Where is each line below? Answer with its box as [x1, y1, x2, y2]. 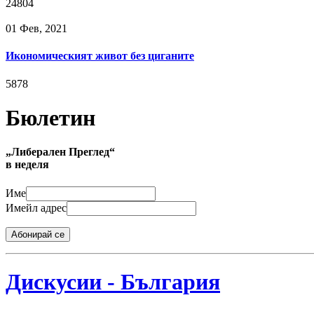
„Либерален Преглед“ [6, 146, 115, 158]
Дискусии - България [6, 269, 220, 295]
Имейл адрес [6, 201, 67, 214]
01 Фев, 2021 [6, 22, 67, 34]
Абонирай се [11, 228, 64, 240]
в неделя [6, 158, 49, 171]
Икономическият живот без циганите [6, 50, 194, 62]
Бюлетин [6, 104, 95, 130]
